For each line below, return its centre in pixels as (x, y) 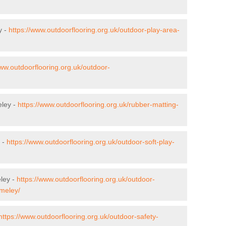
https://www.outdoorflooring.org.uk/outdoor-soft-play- (91, 142)
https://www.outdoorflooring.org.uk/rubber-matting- (98, 104)
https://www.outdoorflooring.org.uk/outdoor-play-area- (94, 30)
